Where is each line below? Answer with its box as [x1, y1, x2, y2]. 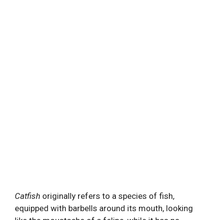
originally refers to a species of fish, [40, 191, 174, 201]
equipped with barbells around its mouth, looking [15, 203, 193, 213]
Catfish [15, 191, 40, 201]
